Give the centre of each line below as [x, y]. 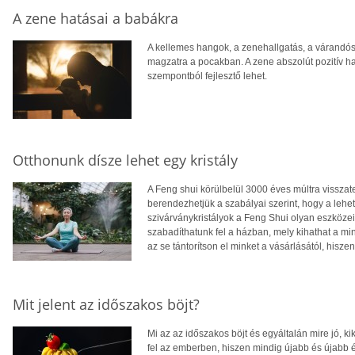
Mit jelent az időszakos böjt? [106, 304]
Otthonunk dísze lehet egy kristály [125, 160]
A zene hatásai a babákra [95, 18]
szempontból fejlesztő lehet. [207, 76]
